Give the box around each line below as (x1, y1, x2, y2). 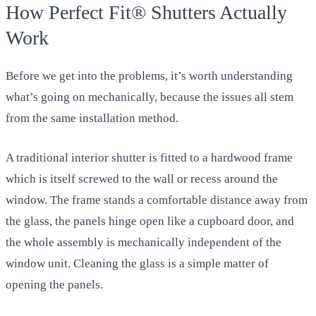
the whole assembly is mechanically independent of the (6, 235, 281, 249)
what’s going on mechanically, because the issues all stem (6, 90, 293, 104)
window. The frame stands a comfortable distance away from (6, 193, 308, 207)
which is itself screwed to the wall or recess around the (6, 171, 278, 186)
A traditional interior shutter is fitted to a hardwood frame (6, 150, 293, 164)
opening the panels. (6, 277, 103, 291)
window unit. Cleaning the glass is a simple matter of (6, 256, 269, 270)
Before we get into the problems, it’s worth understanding (6, 69, 293, 83)
